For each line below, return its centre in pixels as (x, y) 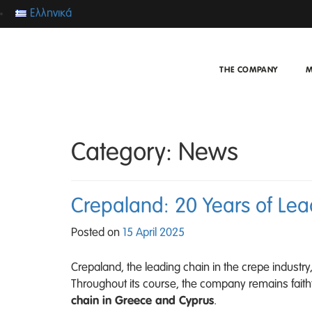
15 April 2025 (154, 233)
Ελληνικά (51, 14)
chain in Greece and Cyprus (142, 301)
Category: (125, 153)
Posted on (97, 233)
